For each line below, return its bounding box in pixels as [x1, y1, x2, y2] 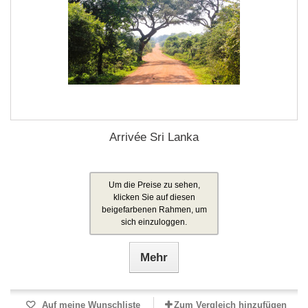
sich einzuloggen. [121, 217, 187, 227]
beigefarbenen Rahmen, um [101, 205, 207, 214]
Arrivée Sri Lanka [109, 131, 199, 144]
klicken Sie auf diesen [113, 192, 195, 202]
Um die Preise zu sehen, [108, 180, 200, 190]
